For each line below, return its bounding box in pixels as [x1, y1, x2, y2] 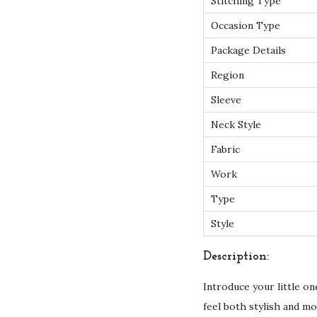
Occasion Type [211, 18, 280, 32]
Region [211, 68, 244, 81]
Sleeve [211, 93, 241, 106]
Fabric [211, 142, 240, 156]
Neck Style [211, 117, 261, 131]
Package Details [211, 43, 286, 57]
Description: [203, 249, 269, 263]
